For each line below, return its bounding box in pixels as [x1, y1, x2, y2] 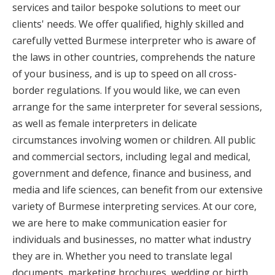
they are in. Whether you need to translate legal [12, 249, 232, 263]
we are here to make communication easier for [12, 215, 227, 230]
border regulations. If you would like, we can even [12, 83, 240, 97]
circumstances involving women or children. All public [12, 133, 255, 147]
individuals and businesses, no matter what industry [12, 232, 251, 246]
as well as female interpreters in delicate [12, 116, 197, 130]
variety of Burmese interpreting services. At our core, [12, 199, 257, 213]
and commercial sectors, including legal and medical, [12, 149, 250, 163]
